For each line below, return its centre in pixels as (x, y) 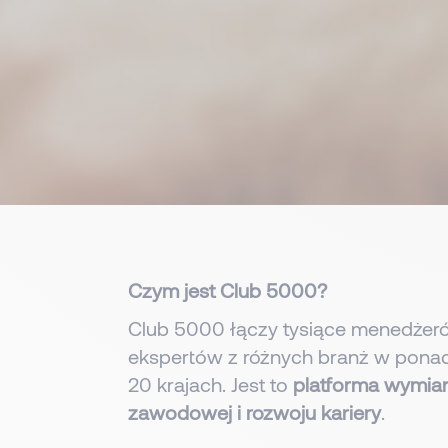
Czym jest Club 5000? (227, 289)
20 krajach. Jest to (210, 383)
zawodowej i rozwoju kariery (254, 411)
